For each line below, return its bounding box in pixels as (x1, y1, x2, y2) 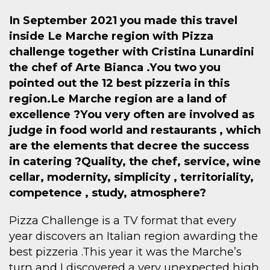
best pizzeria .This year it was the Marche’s (9, 245, 242, 259)
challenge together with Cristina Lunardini (9, 45, 254, 59)
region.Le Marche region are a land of (9, 92, 227, 106)
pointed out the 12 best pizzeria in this (9, 76, 230, 90)
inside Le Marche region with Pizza (9, 29, 213, 43)
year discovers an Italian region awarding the (9, 229, 258, 243)
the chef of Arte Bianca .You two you (9, 60, 221, 75)
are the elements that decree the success (9, 139, 249, 153)
